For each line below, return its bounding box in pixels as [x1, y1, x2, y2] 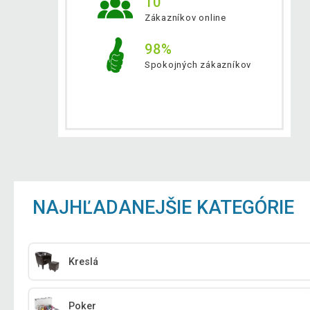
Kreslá [69, 255, 99, 268]
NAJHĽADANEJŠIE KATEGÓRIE [33, 196, 295, 219]
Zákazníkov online [144, 12, 227, 24]
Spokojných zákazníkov [144, 60, 252, 71]
